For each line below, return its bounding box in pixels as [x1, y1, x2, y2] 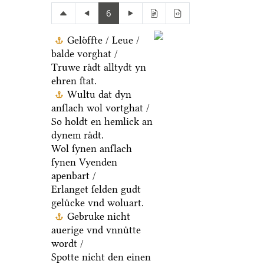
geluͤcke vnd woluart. [51, 197, 144, 209]
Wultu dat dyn [67, 88, 131, 101]
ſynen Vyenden [51, 156, 117, 169]
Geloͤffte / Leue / [67, 34, 140, 47]
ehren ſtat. [51, 75, 97, 87]
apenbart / [51, 170, 96, 182]
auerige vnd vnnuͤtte [51, 224, 141, 236]
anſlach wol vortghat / [51, 102, 150, 114]
